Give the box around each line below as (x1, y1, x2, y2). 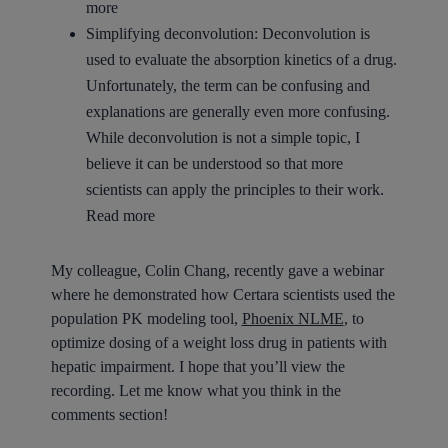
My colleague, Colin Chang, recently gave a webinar (50, 261, 384, 279)
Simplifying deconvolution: (85, 24, 258, 42)
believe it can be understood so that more (85, 154, 343, 172)
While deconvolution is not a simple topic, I (85, 128, 360, 146)
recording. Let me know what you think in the (50, 381, 341, 399)
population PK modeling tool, (50, 309, 242, 327)
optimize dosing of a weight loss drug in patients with (50, 333, 387, 351)
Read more (85, 206, 155, 224)
